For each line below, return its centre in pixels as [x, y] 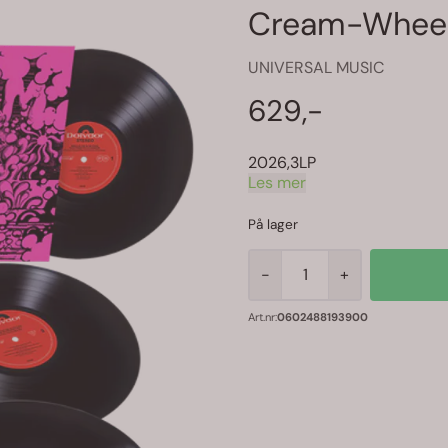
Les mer [277, 182]
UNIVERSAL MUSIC [316, 67]
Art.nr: [262, 316]
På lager [273, 224]
